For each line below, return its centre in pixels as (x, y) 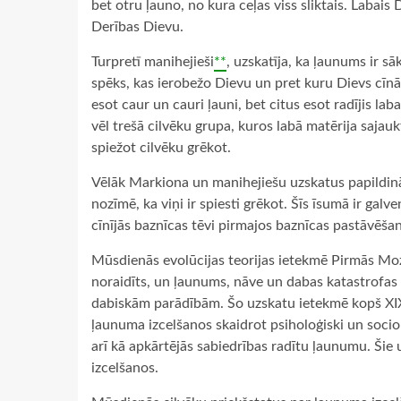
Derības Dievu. (137, 27)
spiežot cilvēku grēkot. (161, 148)
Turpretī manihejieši (153, 62)
